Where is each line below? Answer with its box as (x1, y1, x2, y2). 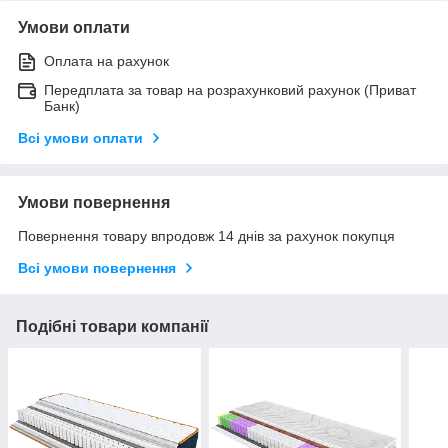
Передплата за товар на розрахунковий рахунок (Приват (44, 81, 416, 98)
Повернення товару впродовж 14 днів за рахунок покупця (18, 227, 395, 244)
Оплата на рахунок (44, 52, 169, 69)
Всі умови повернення (18, 259, 176, 276)
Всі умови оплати (18, 129, 143, 146)
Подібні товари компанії (16, 317, 209, 335)
